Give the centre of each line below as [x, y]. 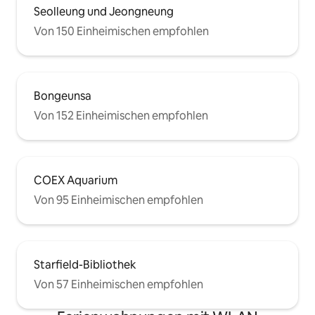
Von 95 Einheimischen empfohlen [118, 200]
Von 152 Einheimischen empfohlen [121, 116]
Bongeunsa [63, 96]
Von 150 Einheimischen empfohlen [121, 32]
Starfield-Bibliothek [85, 265]
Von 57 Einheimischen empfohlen [118, 285]
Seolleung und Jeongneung [104, 12]
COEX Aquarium [76, 181]
